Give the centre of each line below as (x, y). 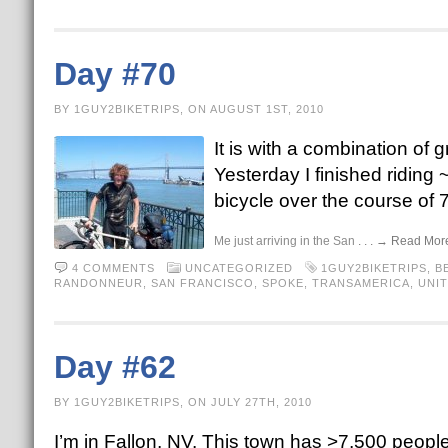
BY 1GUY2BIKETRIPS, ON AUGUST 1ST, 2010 (188, 109)
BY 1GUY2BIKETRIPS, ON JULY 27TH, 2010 (182, 402)
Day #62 (114, 367)
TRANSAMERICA (360, 283)
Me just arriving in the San (285, 241)
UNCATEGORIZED (238, 268)
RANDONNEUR (98, 283)
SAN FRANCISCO (202, 283)
